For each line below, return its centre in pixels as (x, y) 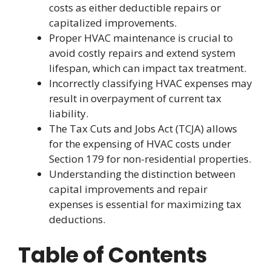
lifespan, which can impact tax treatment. (148, 68)
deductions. (77, 220)
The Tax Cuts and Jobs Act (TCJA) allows (143, 129)
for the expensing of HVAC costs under (140, 144)
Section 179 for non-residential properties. (150, 159)
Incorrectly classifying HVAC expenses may (151, 83)
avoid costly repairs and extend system (142, 53)
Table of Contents (113, 255)
